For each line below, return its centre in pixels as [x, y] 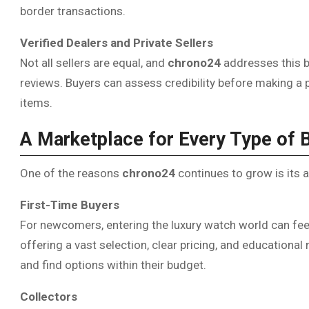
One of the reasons [71, 173]
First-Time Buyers [70, 205]
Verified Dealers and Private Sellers [117, 42]
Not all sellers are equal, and [94, 62]
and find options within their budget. [113, 265]
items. [36, 102]
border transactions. [73, 11]
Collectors [49, 296]
